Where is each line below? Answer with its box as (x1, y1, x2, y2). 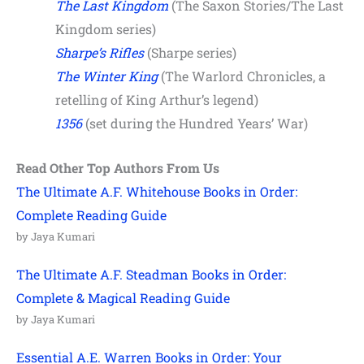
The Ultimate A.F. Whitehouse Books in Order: (16, 182, 297, 200)
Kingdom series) (55, 20, 156, 38)
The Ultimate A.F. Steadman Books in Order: (16, 265, 286, 283)
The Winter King (55, 67, 158, 85)
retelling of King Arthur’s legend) (55, 91, 258, 109)
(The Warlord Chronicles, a (158, 67, 326, 85)
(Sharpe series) (144, 44, 236, 62)
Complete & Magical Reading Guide (16, 288, 230, 306)
